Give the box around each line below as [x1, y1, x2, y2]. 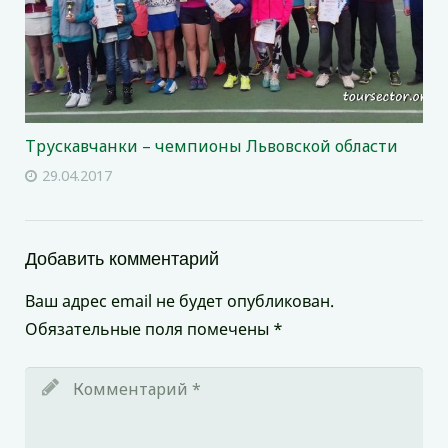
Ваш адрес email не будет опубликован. [25, 289, 334, 312]
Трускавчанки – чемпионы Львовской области [25, 134, 398, 157]
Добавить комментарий [25, 246, 219, 269]
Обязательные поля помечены [25, 317, 273, 340]
